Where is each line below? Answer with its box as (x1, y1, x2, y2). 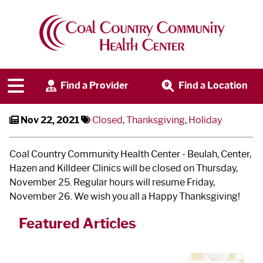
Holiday (188, 114, 222, 126)
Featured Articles (19, 214, 136, 232)
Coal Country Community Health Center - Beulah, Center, (9, 148, 251, 160)
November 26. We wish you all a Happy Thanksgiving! (9, 190, 240, 202)
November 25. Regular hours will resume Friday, (9, 176, 215, 188)
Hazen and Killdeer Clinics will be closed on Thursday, (9, 162, 238, 174)
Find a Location (176, 80, 248, 92)
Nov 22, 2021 (21, 114, 79, 126)
